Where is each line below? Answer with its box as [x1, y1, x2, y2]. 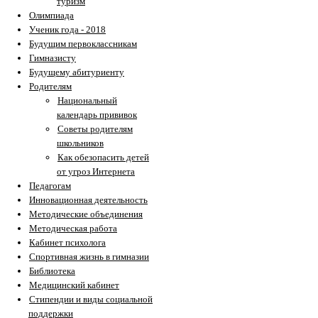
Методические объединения [29, 209, 143, 220]
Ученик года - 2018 [29, 24, 106, 35]
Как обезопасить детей [57, 152, 149, 163]
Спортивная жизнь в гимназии [29, 251, 149, 263]
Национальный [57, 95, 117, 106]
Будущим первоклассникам [29, 38, 137, 50]
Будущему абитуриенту [29, 67, 124, 78]
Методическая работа [29, 223, 117, 234]
